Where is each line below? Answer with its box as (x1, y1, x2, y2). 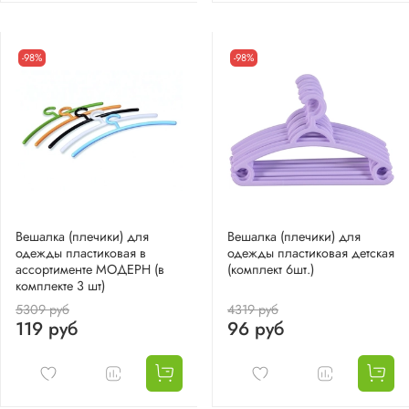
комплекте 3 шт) (16, 277, 105, 296)
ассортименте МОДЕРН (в (16, 260, 164, 279)
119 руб (16, 316, 78, 343)
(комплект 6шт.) (227, 260, 314, 279)
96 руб (227, 316, 284, 343)
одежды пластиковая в (16, 244, 146, 263)
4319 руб (227, 300, 278, 320)
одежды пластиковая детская (227, 244, 394, 263)
